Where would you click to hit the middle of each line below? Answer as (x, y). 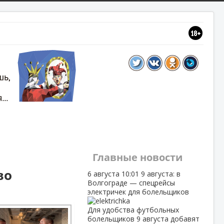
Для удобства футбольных (133, 210)
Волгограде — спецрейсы (131, 183)
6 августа (104, 174)
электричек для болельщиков (138, 192)
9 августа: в (160, 174)
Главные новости (137, 157)
